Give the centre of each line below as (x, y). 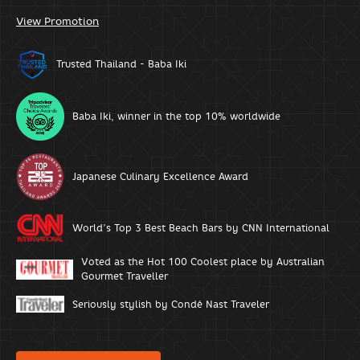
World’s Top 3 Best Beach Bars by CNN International (201, 227)
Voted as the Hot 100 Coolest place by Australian (202, 262)
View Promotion (57, 21)
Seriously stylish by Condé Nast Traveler (171, 304)
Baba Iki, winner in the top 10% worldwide (176, 117)
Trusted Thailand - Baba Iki (121, 64)
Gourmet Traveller (124, 276)
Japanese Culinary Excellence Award (160, 177)
